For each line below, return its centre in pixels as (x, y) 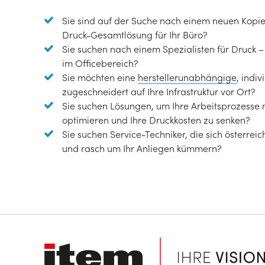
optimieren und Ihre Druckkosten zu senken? (156, 120)
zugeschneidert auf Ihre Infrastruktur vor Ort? (159, 91)
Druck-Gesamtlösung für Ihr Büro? (135, 35)
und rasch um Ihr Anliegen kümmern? (142, 148)
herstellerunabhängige (187, 77)
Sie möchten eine (100, 77)
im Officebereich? (100, 63)
